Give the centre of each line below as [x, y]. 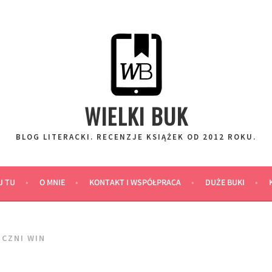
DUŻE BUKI [225, 183]
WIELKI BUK [136, 116]
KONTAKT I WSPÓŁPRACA [135, 183]
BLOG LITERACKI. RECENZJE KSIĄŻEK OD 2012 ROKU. [136, 137]
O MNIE [52, 183]
